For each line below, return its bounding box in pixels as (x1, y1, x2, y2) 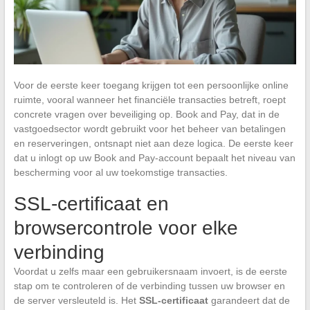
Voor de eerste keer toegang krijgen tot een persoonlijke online (13, 79, 289, 91)
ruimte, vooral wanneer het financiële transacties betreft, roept (13, 93, 286, 105)
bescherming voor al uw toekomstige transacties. (13, 166, 228, 178)
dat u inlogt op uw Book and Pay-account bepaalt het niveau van (13, 152, 295, 163)
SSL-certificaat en (13, 192, 169, 215)
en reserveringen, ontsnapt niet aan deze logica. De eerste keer (13, 137, 293, 149)
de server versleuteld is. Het (13, 294, 139, 306)
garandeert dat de (208, 294, 290, 306)
